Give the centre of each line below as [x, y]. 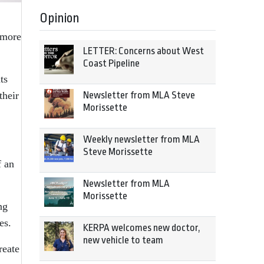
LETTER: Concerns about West [143, 51]
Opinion [60, 18]
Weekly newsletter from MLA [141, 139]
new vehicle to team [123, 240]
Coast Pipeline [111, 63]
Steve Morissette [118, 152]
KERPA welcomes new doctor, [142, 228]
